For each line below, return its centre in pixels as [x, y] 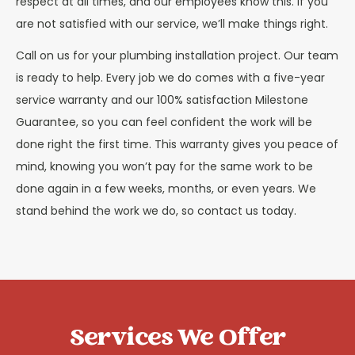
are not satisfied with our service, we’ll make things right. [172, 23]
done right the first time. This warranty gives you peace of [177, 145]
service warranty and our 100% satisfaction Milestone [162, 100]
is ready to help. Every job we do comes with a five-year [170, 78]
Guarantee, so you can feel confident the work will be [164, 122]
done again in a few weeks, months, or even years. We [166, 189]
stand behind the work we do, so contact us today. [156, 211]
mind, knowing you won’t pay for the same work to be [164, 167]
